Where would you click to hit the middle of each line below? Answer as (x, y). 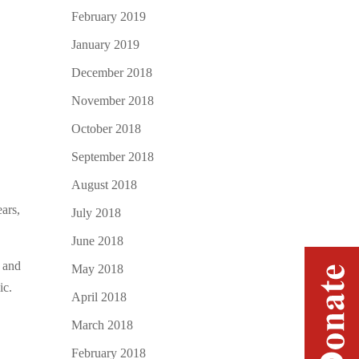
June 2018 (98, 240)
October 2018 (107, 128)
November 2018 (113, 100)
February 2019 (109, 16)
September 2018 (113, 156)
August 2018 (105, 184)
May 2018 (98, 268)
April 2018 (99, 296)
